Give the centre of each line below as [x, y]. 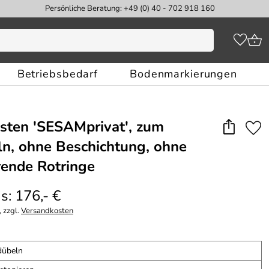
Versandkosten [47, 211]
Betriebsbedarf [58, 74]
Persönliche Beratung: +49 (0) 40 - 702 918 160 [130, 8]
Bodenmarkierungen [183, 74]
